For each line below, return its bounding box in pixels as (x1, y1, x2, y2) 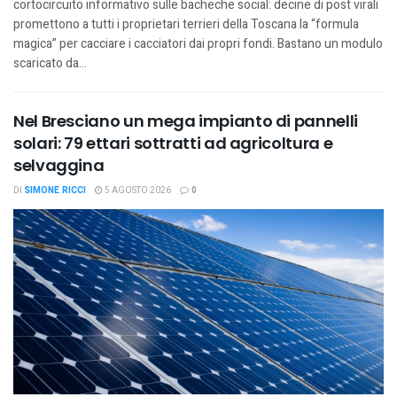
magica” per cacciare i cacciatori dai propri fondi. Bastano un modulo (13, 34, 383, 53)
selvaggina (13, 153, 105, 176)
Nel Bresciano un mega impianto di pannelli (13, 109, 358, 132)
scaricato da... (13, 53, 87, 73)
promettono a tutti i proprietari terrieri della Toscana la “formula (13, 14, 359, 34)
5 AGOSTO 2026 (103, 183, 171, 197)
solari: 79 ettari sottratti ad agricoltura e (13, 131, 333, 154)
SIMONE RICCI (24, 183, 86, 197)
